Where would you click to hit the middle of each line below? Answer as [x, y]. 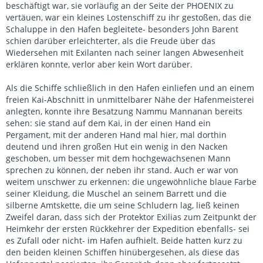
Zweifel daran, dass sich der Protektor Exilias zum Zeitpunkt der [131, 217]
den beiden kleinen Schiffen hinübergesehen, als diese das [123, 252]
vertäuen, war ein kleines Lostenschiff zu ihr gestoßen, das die [129, 17]
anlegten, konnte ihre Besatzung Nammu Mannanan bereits [124, 111]
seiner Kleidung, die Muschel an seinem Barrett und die [116, 193]
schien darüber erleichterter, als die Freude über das [111, 41]
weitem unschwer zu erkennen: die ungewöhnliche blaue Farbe [131, 182]
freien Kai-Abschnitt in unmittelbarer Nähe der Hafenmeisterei [130, 100]
